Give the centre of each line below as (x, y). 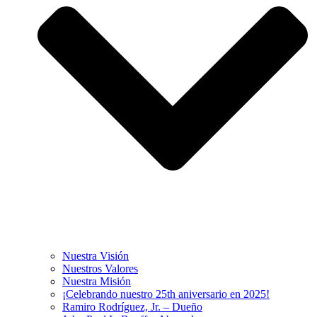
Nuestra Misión (97, 281)
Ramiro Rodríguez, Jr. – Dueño (132, 306)
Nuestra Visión (96, 255)
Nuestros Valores (100, 268)
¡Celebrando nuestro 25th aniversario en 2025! (166, 294)
